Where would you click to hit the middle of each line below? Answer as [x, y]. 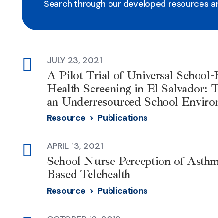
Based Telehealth [89, 174]
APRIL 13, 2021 [75, 146]
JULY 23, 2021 [74, 60]
